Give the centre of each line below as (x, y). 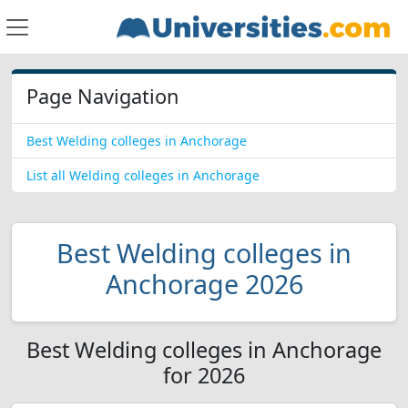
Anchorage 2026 (204, 284)
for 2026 (204, 375)
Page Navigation (102, 96)
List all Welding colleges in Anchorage (143, 175)
